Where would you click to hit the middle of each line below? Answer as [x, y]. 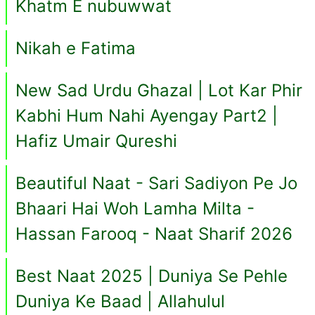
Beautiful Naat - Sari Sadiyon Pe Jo [156, 184]
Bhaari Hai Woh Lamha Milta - [135, 209]
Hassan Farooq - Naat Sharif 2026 [154, 234]
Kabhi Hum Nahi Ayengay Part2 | [147, 116]
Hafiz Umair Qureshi [96, 141]
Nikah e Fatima [76, 49]
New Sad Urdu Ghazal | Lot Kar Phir [159, 91]
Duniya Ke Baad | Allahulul [120, 302]
